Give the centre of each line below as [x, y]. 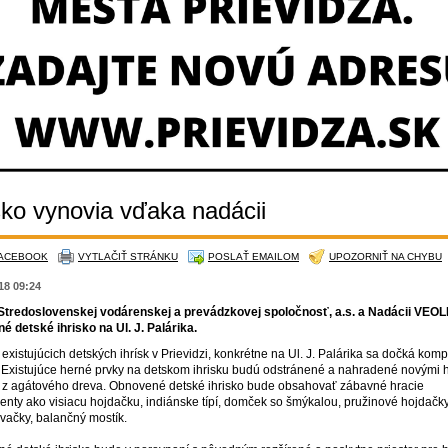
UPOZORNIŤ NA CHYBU [385, 256]
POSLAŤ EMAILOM [253, 256]
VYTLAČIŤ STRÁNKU [128, 256]
